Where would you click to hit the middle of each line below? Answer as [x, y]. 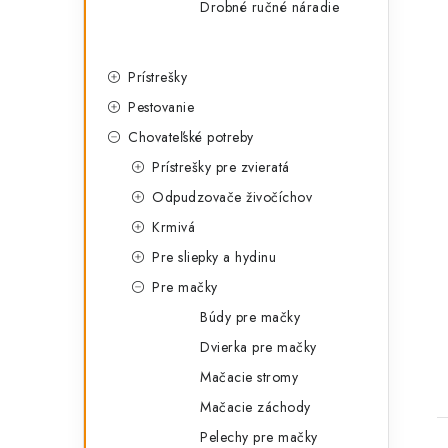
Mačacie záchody [255, 407]
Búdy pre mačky [250, 317]
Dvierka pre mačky [258, 347]
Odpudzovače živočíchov [232, 197]
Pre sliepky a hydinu [214, 257]
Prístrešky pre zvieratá [221, 167]
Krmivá [173, 227]
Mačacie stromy [249, 377]
